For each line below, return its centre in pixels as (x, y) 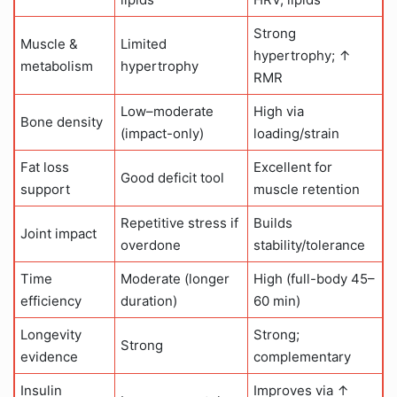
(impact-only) (162, 133)
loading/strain (296, 133)
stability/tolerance (309, 245)
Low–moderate (167, 111)
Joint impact (58, 234)
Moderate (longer (175, 279)
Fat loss (45, 167)
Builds (273, 223)
